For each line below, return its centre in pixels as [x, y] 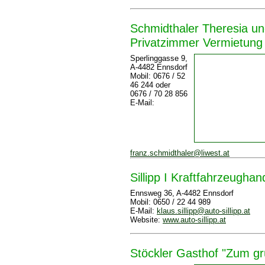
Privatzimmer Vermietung [196, 42]
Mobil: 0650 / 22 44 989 [170, 202]
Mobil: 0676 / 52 [158, 76]
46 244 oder [150, 85]
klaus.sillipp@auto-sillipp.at [203, 211]
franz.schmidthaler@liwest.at [180, 153]
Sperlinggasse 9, [159, 58]
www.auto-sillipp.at [194, 220]
